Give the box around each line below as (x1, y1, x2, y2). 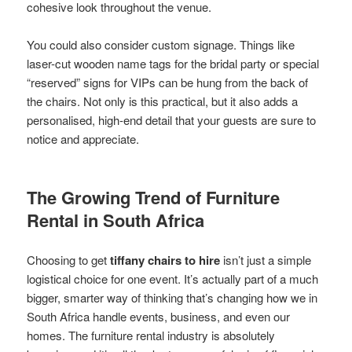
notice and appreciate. (27, 130, 140, 147)
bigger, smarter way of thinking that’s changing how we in (27, 288, 318, 306)
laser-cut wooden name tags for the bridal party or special (27, 54, 320, 71)
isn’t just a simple (220, 251, 312, 268)
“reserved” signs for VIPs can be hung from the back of (27, 73, 309, 90)
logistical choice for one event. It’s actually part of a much (27, 269, 319, 287)
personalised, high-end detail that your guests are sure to (27, 111, 317, 128)
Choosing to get (27, 251, 111, 268)
